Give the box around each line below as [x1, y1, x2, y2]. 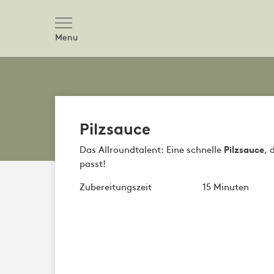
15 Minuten [202, 180, 249, 193]
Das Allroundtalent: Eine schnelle [80, 143, 224, 155]
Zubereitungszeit [80, 180, 152, 193]
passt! [80, 157, 106, 169]
